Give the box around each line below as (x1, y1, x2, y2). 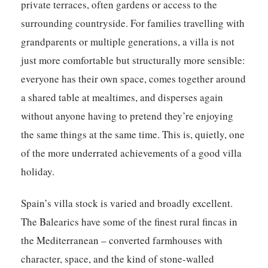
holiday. (21, 165, 55, 179)
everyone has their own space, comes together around (21, 72, 246, 86)
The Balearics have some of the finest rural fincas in (21, 215, 238, 229)
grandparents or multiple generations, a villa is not (21, 35, 235, 49)
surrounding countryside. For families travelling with (21, 16, 245, 31)
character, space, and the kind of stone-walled (21, 252, 215, 266)
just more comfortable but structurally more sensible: (21, 53, 246, 68)
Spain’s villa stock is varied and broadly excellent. (21, 196, 233, 211)
